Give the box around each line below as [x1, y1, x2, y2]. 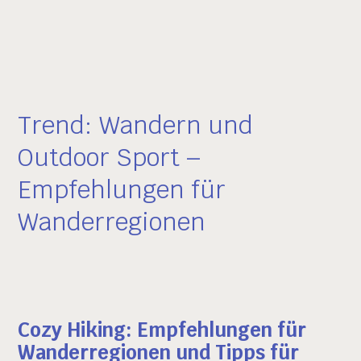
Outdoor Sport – [18, 142, 202, 174]
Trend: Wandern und [18, 110, 254, 142]
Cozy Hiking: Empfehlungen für [18, 317, 307, 343]
